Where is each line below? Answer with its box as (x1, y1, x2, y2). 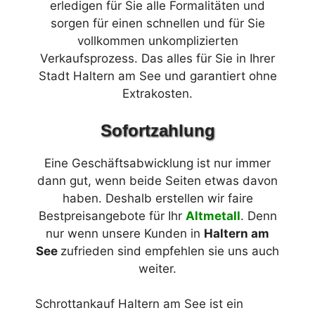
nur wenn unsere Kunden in (46, 226, 204, 240)
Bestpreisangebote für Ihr (38, 208, 186, 223)
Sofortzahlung (100, 120, 215, 140)
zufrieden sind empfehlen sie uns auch (60, 243, 279, 258)
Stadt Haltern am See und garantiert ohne (38, 69, 277, 84)
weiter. (139, 261, 176, 276)
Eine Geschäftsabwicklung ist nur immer (44, 155, 271, 170)
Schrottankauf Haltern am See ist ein (35, 297, 243, 311)
